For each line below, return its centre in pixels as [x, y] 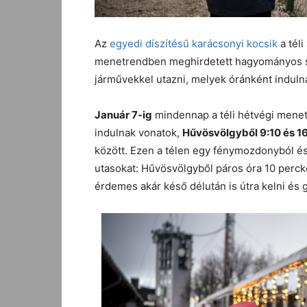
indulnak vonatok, [138, 133]
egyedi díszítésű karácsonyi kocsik [194, 44]
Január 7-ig [123, 115]
